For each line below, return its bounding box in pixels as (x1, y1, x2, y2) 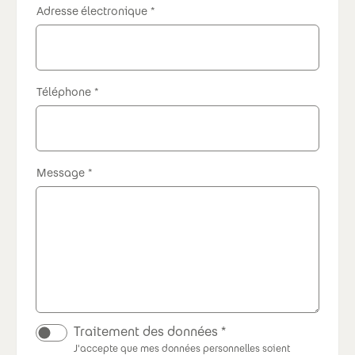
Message (36, 165, 85, 180)
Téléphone (36, 84, 91, 99)
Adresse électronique (36, 3, 147, 18)
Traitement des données (74, 323, 218, 340)
